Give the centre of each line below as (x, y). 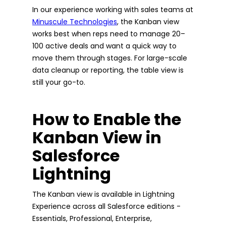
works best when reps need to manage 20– (109, 34)
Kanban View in (97, 137)
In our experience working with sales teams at (113, 9)
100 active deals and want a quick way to (104, 46)
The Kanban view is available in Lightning (103, 194)
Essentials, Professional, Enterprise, (92, 218)
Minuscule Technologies (75, 21)
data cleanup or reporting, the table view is (108, 70)
